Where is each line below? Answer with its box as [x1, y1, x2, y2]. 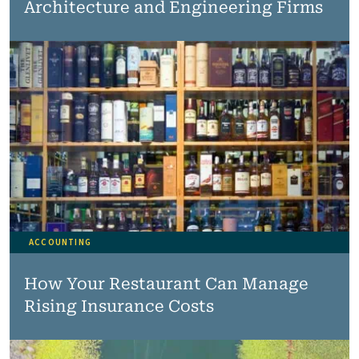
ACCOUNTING [29, 236, 91, 248]
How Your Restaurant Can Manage [23, 274, 309, 293]
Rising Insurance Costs [23, 296, 214, 316]
